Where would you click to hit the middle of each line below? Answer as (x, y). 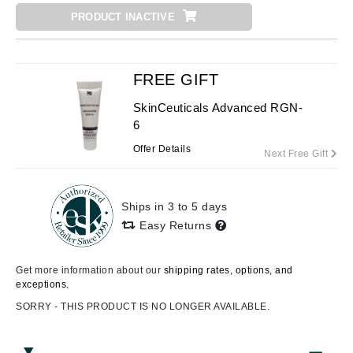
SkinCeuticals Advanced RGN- (218, 108)
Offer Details (162, 149)
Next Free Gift (297, 154)
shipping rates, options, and (228, 270)
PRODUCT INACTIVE (123, 17)
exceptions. (43, 284)
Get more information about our (90, 270)
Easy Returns (175, 225)
